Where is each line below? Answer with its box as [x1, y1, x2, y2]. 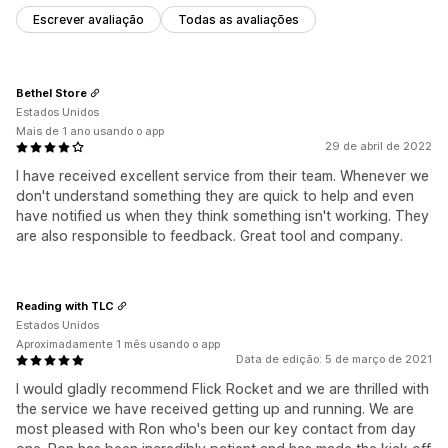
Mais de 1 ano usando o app [16, 124, 164, 139]
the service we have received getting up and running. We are [16, 400, 414, 418]
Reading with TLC [16, 298, 114, 313]
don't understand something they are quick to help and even [16, 187, 414, 205]
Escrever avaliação [33, 12, 144, 28]
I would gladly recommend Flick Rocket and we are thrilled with [16, 380, 429, 398]
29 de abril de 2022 [325, 139, 432, 154]
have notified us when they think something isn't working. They [16, 207, 429, 225]
